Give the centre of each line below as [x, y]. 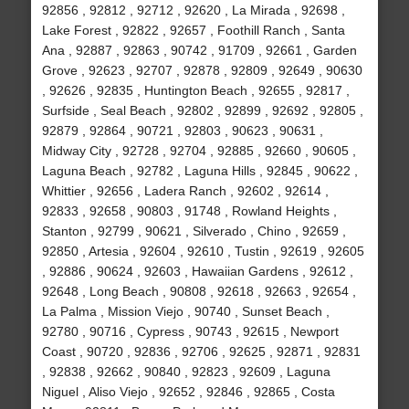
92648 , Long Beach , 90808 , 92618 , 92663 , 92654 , [199, 292]
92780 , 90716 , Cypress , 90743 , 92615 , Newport [190, 332]
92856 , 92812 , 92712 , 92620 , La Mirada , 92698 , [193, 10]
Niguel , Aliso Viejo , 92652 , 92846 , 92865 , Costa [188, 392]
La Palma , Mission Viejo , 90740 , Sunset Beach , [185, 312]
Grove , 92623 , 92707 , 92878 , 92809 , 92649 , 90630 [202, 71]
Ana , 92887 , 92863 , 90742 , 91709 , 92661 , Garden [199, 51]
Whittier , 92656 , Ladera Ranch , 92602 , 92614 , [185, 191]
